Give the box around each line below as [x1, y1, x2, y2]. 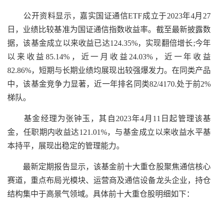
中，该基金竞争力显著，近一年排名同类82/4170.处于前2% [7, 80, 211, 88]
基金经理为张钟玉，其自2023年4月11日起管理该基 [7, 114, 211, 123]
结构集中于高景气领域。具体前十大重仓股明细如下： [7, 190, 194, 198]
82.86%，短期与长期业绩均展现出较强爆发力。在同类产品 [7, 66, 211, 74]
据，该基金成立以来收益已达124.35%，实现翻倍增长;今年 [7, 39, 211, 47]
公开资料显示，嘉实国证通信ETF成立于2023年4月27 [7, 12, 211, 20]
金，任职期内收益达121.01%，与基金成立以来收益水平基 [7, 128, 211, 136]
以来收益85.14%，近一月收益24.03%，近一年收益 [7, 53, 211, 61]
